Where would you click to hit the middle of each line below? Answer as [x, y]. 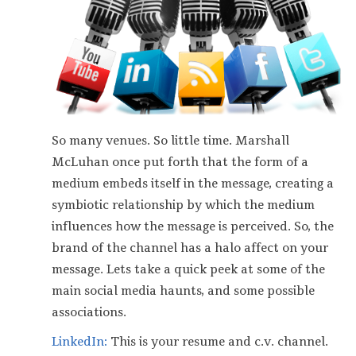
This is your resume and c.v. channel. [218, 342]
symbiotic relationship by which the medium [183, 205]
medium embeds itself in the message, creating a [193, 184]
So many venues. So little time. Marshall [170, 141]
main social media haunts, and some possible [183, 291]
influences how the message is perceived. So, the [193, 226]
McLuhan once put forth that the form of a [180, 162]
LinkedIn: [79, 342]
